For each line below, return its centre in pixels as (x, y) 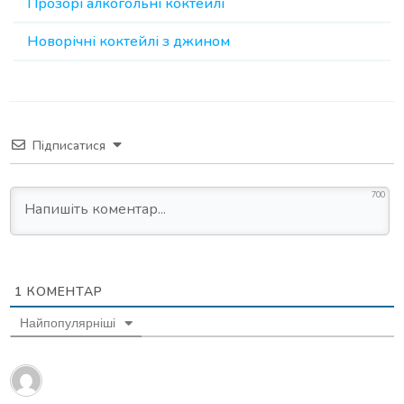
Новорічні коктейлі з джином (129, 42)
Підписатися (69, 146)
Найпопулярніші (68, 323)
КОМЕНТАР (63, 292)
